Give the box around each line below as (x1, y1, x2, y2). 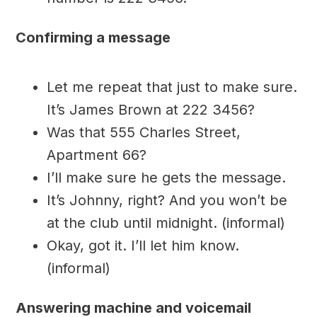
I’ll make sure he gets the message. (46, 169, 286, 187)
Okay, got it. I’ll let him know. (46, 237, 239, 255)
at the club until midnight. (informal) (46, 214, 285, 232)
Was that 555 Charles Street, (46, 124, 241, 142)
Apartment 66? (46, 146, 146, 164)
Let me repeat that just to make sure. (46, 79, 297, 96)
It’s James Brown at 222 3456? (46, 101, 255, 119)
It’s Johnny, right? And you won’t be (46, 192, 287, 209)
